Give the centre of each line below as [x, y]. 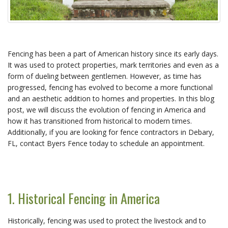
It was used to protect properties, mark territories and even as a [113, 65]
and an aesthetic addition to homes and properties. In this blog [111, 98]
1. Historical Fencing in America [84, 198]
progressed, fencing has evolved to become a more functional [110, 87]
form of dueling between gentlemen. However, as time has [105, 76]
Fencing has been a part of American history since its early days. [113, 53]
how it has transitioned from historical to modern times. [100, 121]
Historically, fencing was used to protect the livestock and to [107, 220]
